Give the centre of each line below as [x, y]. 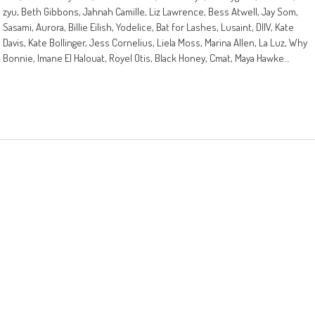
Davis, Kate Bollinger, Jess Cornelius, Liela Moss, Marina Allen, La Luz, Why [155, 43]
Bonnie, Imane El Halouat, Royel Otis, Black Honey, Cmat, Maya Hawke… [146, 58]
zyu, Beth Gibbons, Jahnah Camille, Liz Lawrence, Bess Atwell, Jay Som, [150, 12]
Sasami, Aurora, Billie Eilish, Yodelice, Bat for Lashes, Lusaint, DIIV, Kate [148, 27]
